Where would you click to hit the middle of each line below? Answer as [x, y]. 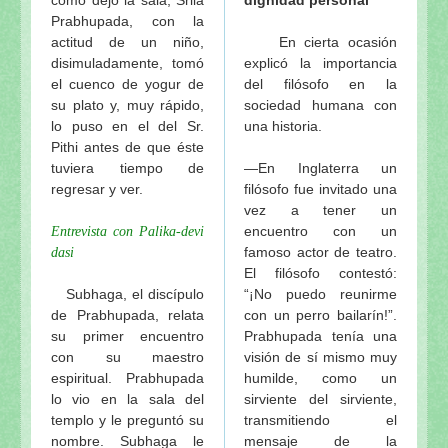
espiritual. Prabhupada [127, 377]
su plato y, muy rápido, [127, 104]
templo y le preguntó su [127, 419]
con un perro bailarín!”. [320, 314]
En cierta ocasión [320, 41]
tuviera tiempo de [127, 167]
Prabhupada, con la [127, 20]
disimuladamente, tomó [127, 62]
